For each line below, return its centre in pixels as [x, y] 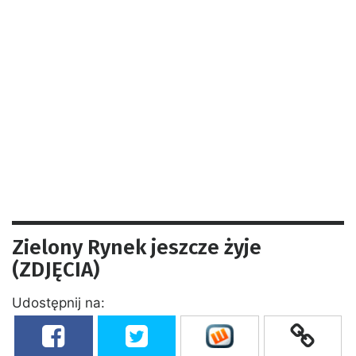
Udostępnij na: [58, 302]
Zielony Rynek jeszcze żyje [137, 247]
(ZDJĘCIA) [56, 269]
